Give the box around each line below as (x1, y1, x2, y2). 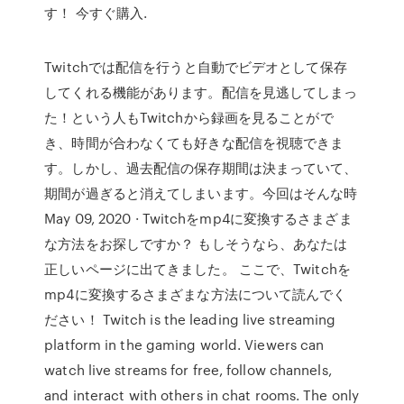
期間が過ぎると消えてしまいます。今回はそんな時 (44, 183, 358, 203)
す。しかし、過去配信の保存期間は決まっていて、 (44, 158, 358, 178)
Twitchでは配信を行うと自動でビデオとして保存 (44, 57, 347, 77)
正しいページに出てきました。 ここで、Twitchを (44, 259, 351, 279)
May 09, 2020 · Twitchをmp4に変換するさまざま (44, 208, 353, 228)
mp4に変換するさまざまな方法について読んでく (44, 284, 347, 304)
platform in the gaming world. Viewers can (44, 335, 325, 354)
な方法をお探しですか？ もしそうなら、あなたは (44, 234, 348, 253)
